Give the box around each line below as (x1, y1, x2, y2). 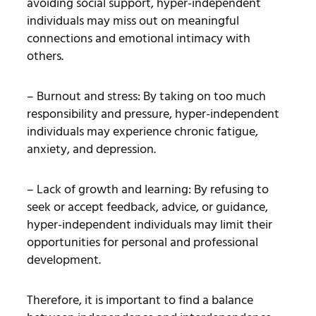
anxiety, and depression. (26, 138, 156, 159)
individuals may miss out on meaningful (26, 10, 239, 31)
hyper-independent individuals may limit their (26, 214, 272, 235)
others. (26, 45, 63, 66)
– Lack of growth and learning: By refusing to (26, 178, 269, 200)
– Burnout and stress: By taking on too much (26, 85, 266, 107)
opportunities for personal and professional (26, 231, 258, 253)
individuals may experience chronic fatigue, (26, 121, 258, 142)
